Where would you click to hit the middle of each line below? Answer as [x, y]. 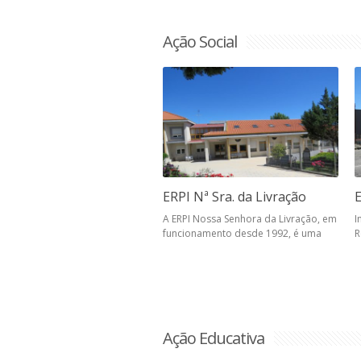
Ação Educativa [214, 338]
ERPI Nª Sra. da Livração [234, 197]
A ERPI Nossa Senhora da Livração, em [250, 219]
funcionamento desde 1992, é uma [242, 234]
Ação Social [200, 41]
